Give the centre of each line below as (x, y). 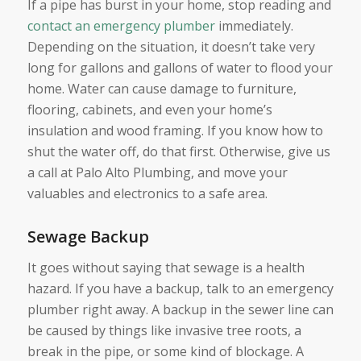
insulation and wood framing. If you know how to (175, 130)
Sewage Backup (88, 236)
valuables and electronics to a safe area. (147, 193)
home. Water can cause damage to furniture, (162, 88)
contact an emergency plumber (122, 25)
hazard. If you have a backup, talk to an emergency (180, 288)
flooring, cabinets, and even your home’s (149, 109)
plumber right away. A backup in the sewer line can (180, 309)
